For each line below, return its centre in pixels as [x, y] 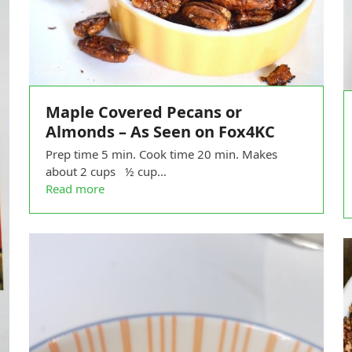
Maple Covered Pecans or [143, 112]
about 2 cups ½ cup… [106, 172]
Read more [75, 189]
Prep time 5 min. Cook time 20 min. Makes [161, 154]
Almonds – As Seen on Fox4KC [160, 132]
